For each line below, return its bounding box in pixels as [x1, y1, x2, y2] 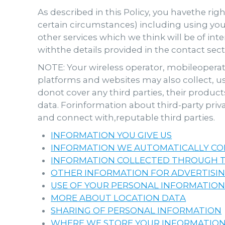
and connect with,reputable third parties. [38, 113, 215, 123]
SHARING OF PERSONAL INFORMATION [51, 205, 222, 215]
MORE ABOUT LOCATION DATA [51, 193, 186, 203]
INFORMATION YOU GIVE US [51, 130, 172, 140]
